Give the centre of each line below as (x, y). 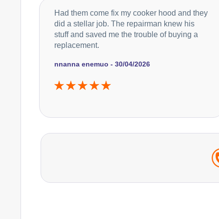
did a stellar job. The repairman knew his (124, 23)
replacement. (77, 45)
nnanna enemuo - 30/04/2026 (102, 64)
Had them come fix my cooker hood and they (131, 13)
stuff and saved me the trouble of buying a (126, 34)
